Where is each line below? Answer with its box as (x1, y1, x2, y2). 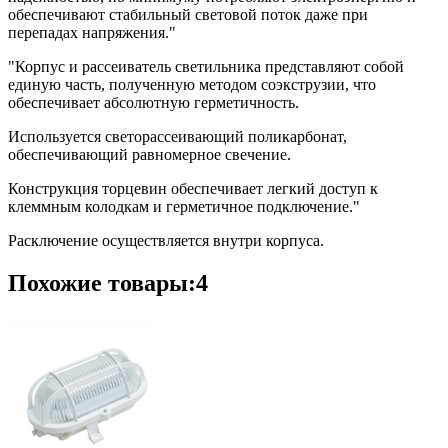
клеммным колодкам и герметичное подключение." (8, 198, 360, 216)
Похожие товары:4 (8, 270, 208, 297)
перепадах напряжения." (8, 24, 176, 42)
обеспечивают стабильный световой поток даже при (8, 6, 368, 24)
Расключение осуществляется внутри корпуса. (8, 232, 324, 250)
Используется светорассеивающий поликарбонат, (8, 128, 347, 146)
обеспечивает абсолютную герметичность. (8, 94, 299, 112)
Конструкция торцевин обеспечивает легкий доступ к (8, 180, 378, 198)
